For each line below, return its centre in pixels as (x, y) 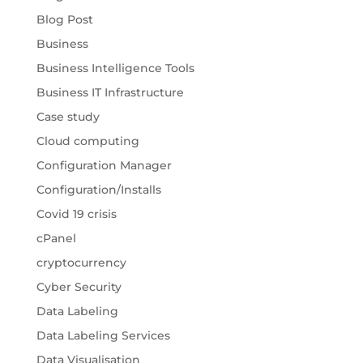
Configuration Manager (104, 166)
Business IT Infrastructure (110, 93)
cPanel (56, 239)
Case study (68, 117)
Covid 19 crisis (76, 214)
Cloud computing (88, 141)
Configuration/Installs (98, 190)
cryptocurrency (81, 263)
